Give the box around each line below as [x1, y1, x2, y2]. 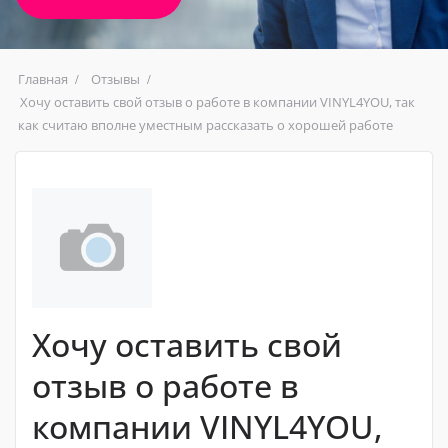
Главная [18, 69, 68, 88]
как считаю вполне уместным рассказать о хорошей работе [18, 115, 393, 134]
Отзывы [91, 69, 140, 88]
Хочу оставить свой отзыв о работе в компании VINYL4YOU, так [20, 92, 415, 111]
